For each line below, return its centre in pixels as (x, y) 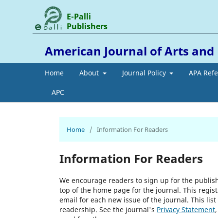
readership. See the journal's (108, 209)
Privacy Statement (186, 209)
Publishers (87, 26)
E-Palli (79, 16)
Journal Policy (145, 73)
